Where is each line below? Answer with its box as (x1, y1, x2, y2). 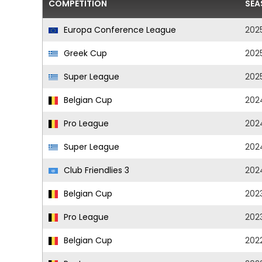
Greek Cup (61, 47, 107, 59)
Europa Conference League (61, 24, 176, 36)
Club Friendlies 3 (61, 164, 129, 176)
